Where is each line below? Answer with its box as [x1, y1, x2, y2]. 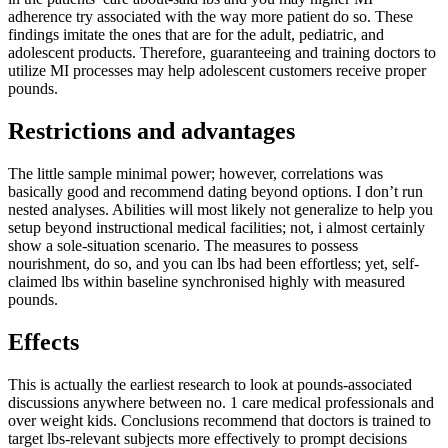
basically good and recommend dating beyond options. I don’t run [8, 182, 423, 200]
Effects [8, 328, 79, 355]
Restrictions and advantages [8, 117, 295, 144]
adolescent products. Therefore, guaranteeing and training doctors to [8, 43, 436, 61]
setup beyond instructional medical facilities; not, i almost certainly [8, 218, 425, 236]
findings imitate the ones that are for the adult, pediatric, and [8, 25, 384, 43]
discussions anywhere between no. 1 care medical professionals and [8, 393, 434, 411]
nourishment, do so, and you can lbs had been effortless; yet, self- [8, 254, 419, 272]
